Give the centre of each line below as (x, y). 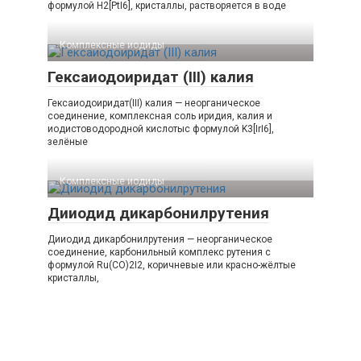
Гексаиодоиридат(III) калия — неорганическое (154, 103)
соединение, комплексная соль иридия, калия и (160, 116)
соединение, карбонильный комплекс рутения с (159, 252)
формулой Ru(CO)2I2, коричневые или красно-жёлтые (172, 265)
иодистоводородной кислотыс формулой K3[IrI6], (161, 129)
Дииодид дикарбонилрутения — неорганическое (160, 239)
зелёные (68, 141)
